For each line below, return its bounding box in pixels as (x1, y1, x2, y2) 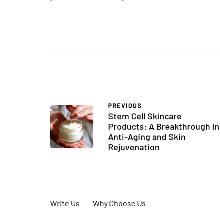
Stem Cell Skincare (108, 110, 182, 122)
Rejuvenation (108, 141, 160, 153)
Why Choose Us (93, 198, 146, 208)
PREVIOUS (108, 102, 142, 110)
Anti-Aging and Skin (108, 131, 186, 142)
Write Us (50, 198, 80, 208)
